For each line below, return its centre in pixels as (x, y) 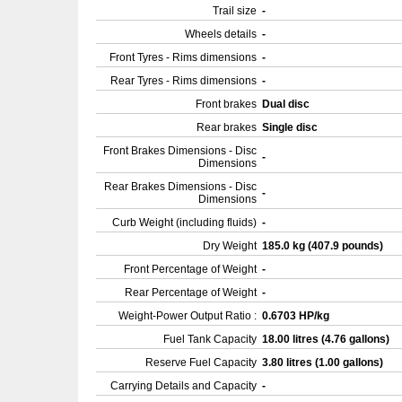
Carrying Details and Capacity (184, 386)
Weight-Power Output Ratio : (188, 316)
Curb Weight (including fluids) (184, 223)
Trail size (235, 11)
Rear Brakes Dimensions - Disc (180, 187)
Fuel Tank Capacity (210, 339)
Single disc (291, 127)
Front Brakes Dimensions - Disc (180, 151)
